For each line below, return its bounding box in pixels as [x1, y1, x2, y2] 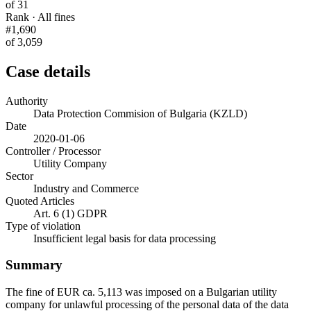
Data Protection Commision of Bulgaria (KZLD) [33, 107, 247, 119]
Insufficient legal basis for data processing [33, 232, 216, 244]
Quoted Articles [6, 194, 74, 207]
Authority [6, 94, 48, 107]
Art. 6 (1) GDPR [33, 207, 108, 219]
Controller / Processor [6, 144, 101, 157]
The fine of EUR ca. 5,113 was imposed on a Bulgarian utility [6, 286, 277, 299]
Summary [6, 258, 62, 273]
